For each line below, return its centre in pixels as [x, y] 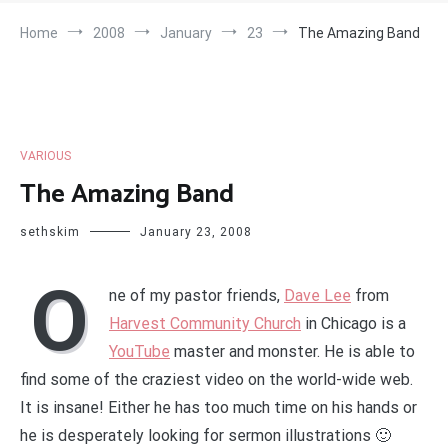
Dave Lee [317, 295]
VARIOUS [45, 155]
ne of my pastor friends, [196, 295]
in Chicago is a [353, 323]
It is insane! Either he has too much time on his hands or [218, 407]
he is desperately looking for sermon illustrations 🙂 [205, 435]
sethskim [50, 231]
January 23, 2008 [196, 231]
